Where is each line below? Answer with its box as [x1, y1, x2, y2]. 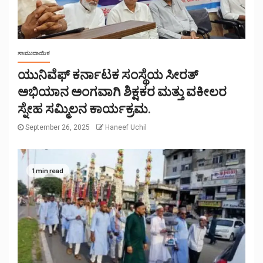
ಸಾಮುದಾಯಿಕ [18, 50, 50, 57]
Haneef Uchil [105, 123, 147, 132]
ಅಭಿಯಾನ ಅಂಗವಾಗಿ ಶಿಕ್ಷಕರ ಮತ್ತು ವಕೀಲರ [18, 83, 227, 99]
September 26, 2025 [23, 123, 92, 132]
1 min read [32, 166, 63, 174]
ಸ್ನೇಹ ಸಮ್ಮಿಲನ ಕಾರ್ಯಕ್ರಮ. [18, 100, 151, 116]
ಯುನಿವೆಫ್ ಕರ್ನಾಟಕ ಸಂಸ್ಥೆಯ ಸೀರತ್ [18, 66, 198, 82]
